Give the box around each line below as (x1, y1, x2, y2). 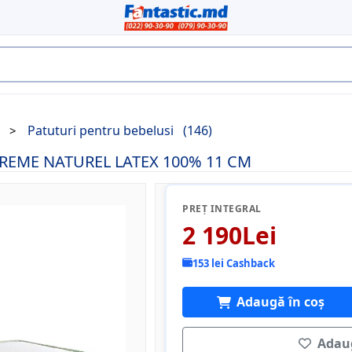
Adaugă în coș (236, 292, 324, 310)
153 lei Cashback (192, 255, 276, 270)
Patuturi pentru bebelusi (27, 122, 177, 139)
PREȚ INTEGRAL (182, 202, 262, 215)
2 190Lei (182, 219, 277, 251)
